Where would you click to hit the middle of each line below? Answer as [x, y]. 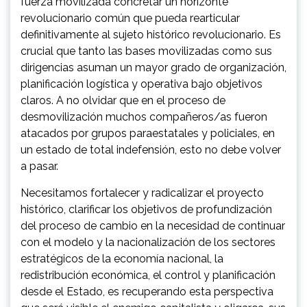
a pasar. [39, 166]
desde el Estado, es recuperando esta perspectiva [147, 291]
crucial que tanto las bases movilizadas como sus [146, 51]
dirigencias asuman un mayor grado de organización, [153, 67]
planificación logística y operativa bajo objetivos [142, 84]
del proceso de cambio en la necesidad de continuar [153, 225]
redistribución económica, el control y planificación [148, 275]
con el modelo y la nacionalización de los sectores [148, 242]
